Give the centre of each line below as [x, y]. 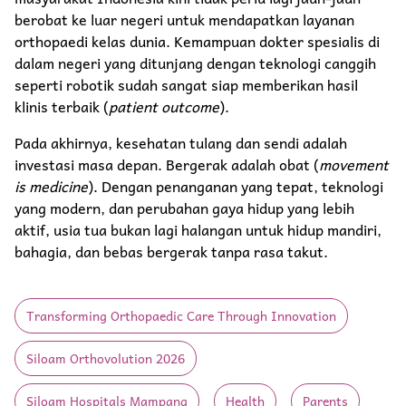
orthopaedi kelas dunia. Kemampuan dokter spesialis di [197, 41]
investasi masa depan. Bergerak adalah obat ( [167, 164]
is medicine [51, 186]
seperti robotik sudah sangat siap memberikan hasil [186, 85]
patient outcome [164, 106]
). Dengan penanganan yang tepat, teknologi [236, 186]
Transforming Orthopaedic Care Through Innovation [181, 316]
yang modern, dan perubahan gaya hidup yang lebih [184, 208]
